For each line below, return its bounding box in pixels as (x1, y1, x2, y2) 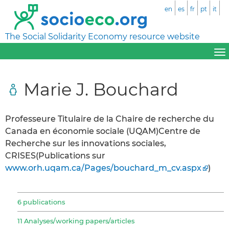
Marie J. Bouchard (24, 78, 178, 100)
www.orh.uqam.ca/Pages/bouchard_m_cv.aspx (5, 163, 201, 173)
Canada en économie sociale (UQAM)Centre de (5, 126, 200, 136)
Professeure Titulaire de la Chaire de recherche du (5, 113, 214, 124)
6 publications (17, 197, 65, 206)
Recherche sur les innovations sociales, (5, 138, 166, 148)
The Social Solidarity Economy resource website (5, 32, 200, 41)
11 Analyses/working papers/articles (17, 216, 134, 225)
